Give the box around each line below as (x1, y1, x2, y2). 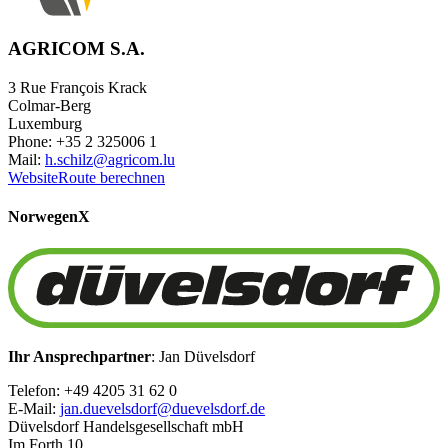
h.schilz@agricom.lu (45, 151, 175, 169)
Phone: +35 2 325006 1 (8, 133, 157, 151)
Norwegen (8, 208, 78, 226)
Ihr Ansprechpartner (8, 348, 151, 366)
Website (8, 169, 58, 187)
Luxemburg (8, 115, 82, 133)
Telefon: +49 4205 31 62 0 (8, 382, 177, 400)
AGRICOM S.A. (8, 38, 145, 60)
